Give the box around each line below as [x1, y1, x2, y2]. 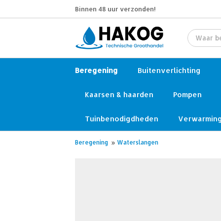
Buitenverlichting [138, 66, 201, 75]
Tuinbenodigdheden [85, 114, 158, 123]
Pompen [173, 90, 202, 99]
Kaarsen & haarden [85, 90, 153, 99]
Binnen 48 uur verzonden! [75, 5, 155, 13]
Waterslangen [117, 139, 158, 146]
